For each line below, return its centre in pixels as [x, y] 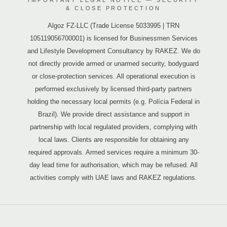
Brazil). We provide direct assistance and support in [113, 114]
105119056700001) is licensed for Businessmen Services [113, 38]
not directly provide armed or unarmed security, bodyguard [113, 64]
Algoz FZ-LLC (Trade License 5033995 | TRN [113, 26]
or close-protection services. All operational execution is [113, 76]
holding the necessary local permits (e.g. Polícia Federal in [113, 102]
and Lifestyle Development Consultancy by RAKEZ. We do [113, 51]
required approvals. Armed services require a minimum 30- [113, 152]
